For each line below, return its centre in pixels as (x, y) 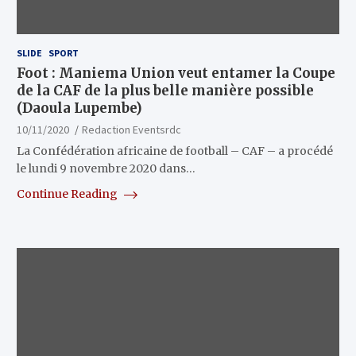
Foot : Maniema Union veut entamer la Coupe (176, 74)
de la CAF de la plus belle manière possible (165, 91)
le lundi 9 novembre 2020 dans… (106, 169)
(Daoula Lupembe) (79, 108)
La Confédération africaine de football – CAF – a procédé (174, 151)
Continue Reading (68, 194)
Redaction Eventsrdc (131, 130)
